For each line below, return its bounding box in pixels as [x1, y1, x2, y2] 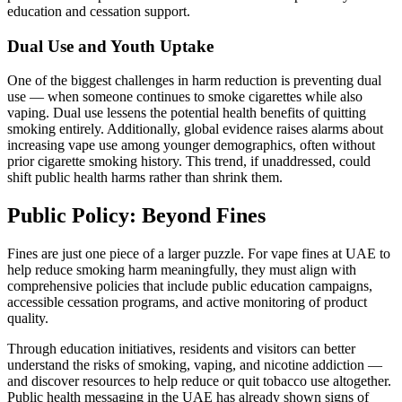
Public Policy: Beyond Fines [7, 204, 266, 228]
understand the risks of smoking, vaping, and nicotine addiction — [7, 357, 382, 373]
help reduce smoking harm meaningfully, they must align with [7, 262, 356, 278]
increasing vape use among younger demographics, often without [7, 137, 375, 153]
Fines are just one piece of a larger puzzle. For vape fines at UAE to [7, 246, 390, 262]
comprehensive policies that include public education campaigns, [7, 278, 372, 294]
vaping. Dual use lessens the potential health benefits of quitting [7, 105, 366, 121]
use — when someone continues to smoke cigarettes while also [7, 89, 363, 105]
